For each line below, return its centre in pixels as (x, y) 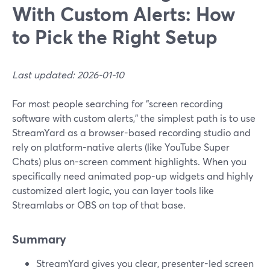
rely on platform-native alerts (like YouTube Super (121, 147)
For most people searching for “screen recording (118, 103)
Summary (39, 239)
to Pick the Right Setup (115, 36)
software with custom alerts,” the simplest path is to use (134, 118)
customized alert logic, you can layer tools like (113, 190)
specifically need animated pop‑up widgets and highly (133, 176)
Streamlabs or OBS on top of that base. (99, 205)
